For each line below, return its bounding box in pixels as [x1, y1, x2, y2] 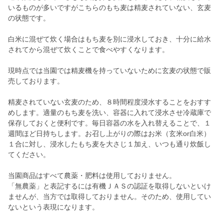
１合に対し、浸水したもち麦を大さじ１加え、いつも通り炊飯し [8, 140, 211, 148]
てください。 [8, 150, 50, 159]
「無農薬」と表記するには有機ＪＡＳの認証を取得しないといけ [8, 182, 211, 190]
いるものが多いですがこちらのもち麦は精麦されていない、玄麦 [8, 3, 211, 12]
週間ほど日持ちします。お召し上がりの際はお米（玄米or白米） [8, 129, 210, 138]
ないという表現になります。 [8, 203, 99, 211]
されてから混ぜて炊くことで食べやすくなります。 [8, 45, 169, 54]
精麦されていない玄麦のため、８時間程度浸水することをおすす [8, 98, 211, 106]
